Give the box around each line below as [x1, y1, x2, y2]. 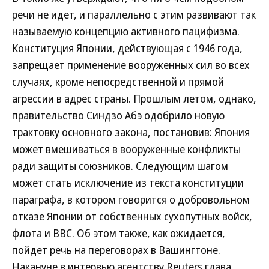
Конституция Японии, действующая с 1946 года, [12, 40, 243, 55]
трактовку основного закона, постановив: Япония [12, 124, 250, 139]
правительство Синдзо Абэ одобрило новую [12, 107, 225, 122]
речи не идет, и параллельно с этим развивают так [12, 7, 256, 22]
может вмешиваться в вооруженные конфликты [12, 141, 241, 156]
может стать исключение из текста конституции [12, 175, 244, 190]
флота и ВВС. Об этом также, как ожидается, [12, 225, 225, 240]
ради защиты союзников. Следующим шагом [12, 158, 228, 173]
